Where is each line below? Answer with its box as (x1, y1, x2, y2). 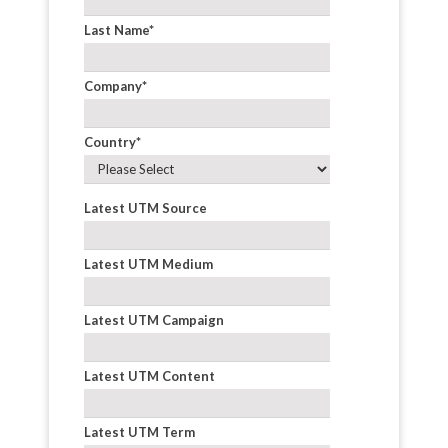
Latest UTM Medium (84, 255, 214, 272)
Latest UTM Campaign (84, 311, 225, 328)
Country (84, 133, 137, 150)
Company (84, 77, 143, 94)
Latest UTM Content (84, 368, 216, 384)
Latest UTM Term (84, 424, 196, 441)
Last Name (84, 21, 150, 38)
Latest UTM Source (84, 199, 208, 216)
